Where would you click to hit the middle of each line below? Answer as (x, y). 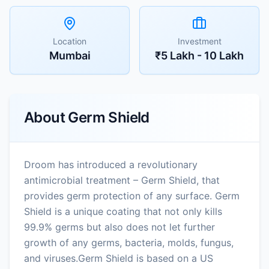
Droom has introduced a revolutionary (111, 164)
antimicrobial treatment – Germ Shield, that (122, 180)
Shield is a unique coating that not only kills (123, 211)
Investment (199, 41)
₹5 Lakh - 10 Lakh (199, 55)
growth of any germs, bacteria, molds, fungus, (129, 242)
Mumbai (70, 55)
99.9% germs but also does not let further (119, 227)
